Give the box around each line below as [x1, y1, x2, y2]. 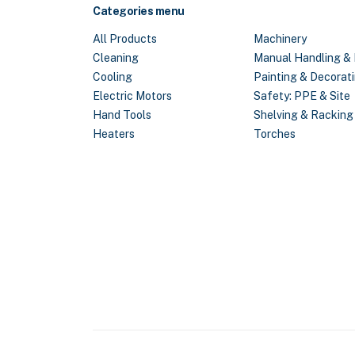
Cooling [93, 71, 132, 84]
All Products [93, 32, 157, 46]
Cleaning [93, 52, 139, 65]
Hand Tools [93, 109, 151, 122]
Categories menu [93, 5, 185, 18]
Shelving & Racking [254, 109, 353, 122]
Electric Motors [93, 90, 172, 103]
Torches [254, 128, 296, 141]
